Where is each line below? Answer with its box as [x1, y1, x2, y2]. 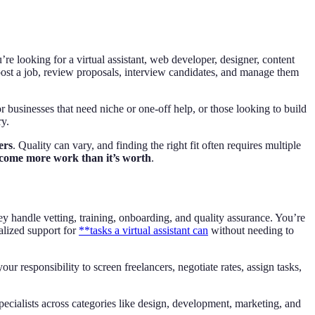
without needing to [208, 224, 294, 237]
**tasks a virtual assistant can [79, 224, 208, 237]
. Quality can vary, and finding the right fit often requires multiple [13, 139, 301, 152]
